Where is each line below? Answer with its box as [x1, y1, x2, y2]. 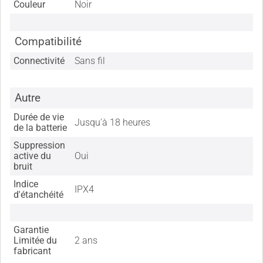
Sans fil [75, 55, 106, 67]
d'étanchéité [14, 189, 64, 201]
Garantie [14, 224, 49, 236]
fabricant [14, 245, 52, 257]
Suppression [14, 140, 66, 151]
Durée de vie [14, 112, 65, 123]
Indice [14, 178, 39, 190]
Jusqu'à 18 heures [75, 117, 151, 129]
